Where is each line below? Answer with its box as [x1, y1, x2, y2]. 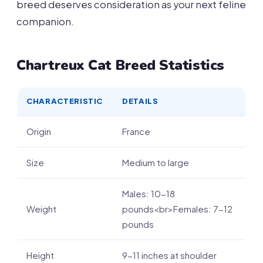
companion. [16, 15, 74, 28]
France [122, 126, 150, 137]
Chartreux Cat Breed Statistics [16, 56, 224, 75]
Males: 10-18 [122, 188, 175, 199]
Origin [26, 126, 51, 137]
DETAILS [122, 96, 159, 106]
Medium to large [122, 157, 189, 168]
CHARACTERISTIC [26, 96, 103, 106]
